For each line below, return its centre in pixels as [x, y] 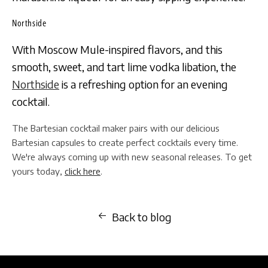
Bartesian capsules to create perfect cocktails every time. [125, 142]
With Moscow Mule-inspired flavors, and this [117, 49]
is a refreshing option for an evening [144, 84]
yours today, [38, 171]
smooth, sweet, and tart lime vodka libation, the [124, 67]
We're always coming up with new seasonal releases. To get [132, 157]
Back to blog [141, 217]
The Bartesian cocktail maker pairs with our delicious [116, 128]
